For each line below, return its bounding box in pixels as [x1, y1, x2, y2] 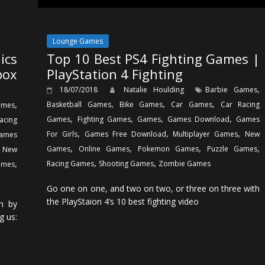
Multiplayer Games [173, 128, 238, 139]
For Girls [47, 128, 78, 139]
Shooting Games [99, 158, 154, 169]
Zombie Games [159, 158, 211, 169]
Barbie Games [205, 84, 258, 95]
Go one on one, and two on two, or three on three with [47, 182, 260, 194]
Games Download [167, 114, 230, 124]
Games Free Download [85, 128, 166, 139]
